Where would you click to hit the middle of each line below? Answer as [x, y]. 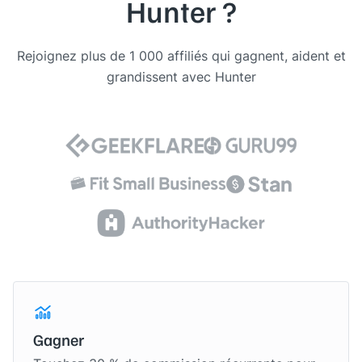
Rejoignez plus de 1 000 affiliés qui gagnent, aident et [181, 55]
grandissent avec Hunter [181, 76]
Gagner [59, 339]
